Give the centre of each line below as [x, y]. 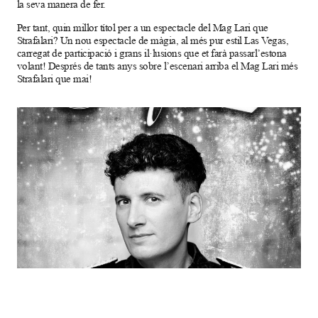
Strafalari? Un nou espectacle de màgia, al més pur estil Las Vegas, [153, 40]
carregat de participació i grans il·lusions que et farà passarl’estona [152, 53]
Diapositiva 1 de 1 [56, 276]
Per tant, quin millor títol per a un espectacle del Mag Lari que [142, 28]
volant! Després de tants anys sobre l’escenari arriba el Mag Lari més [157, 66]
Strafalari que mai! [54, 79]
